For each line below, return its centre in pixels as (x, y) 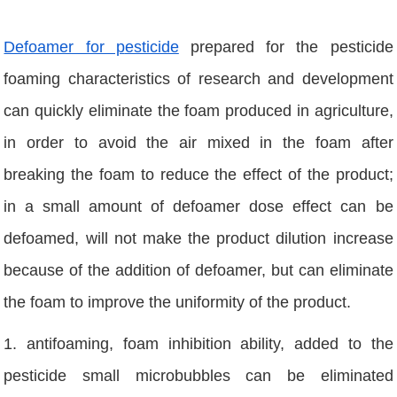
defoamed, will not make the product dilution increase (198, 239)
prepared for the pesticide (286, 47)
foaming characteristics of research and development (198, 79)
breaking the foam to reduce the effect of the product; (198, 175)
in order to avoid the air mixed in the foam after (198, 143)
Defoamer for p (64, 47)
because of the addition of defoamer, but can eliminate (198, 271)
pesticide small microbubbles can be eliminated (198, 376)
